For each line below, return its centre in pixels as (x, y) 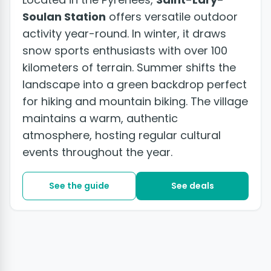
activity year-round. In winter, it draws (124, 34)
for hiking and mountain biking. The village (135, 102)
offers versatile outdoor (172, 17)
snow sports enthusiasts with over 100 (125, 51)
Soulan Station (64, 17)
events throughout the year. (97, 152)
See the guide (79, 186)
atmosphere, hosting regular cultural (122, 135)
